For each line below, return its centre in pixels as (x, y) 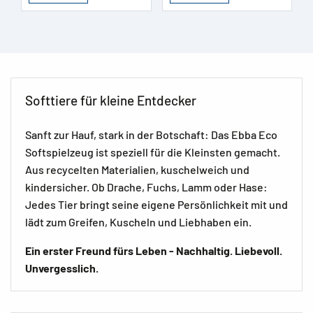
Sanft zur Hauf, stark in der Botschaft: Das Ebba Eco (151, 134)
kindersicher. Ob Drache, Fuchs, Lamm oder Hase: (146, 187)
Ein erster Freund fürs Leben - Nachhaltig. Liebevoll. (154, 250)
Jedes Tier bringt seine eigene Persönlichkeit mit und (156, 204)
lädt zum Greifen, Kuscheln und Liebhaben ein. (138, 221)
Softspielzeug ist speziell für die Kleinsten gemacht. (153, 152)
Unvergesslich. (63, 268)
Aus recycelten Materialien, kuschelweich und (137, 169)
